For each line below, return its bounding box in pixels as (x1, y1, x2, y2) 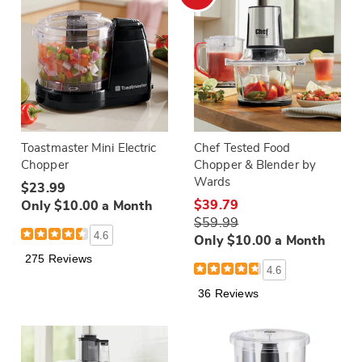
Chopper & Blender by (194, 159, 316, 171)
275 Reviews (25, 252, 93, 265)
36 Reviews (198, 287, 259, 300)
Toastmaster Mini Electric (21, 142, 157, 154)
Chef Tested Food (194, 142, 291, 154)
